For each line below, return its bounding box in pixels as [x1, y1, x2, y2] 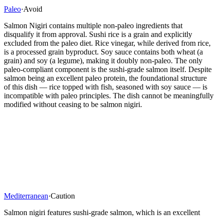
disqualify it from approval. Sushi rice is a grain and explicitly [4, 30, 192, 38]
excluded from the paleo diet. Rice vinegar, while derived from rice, [4, 38, 211, 47]
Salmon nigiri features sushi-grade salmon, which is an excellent [4, 208, 200, 217]
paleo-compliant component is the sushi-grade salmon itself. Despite [4, 65, 212, 73]
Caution [51, 191, 75, 200]
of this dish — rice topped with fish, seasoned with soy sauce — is [4, 82, 207, 91]
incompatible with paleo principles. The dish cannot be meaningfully [4, 91, 214, 100]
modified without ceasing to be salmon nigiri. [4, 100, 142, 109]
